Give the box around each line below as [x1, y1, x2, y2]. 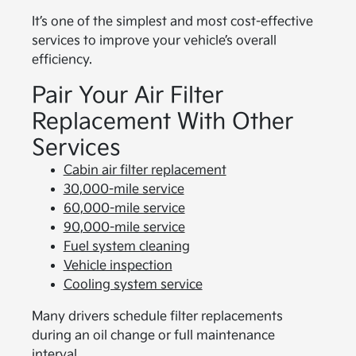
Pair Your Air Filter [31, 82, 223, 109]
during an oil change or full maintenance [31, 327, 275, 343]
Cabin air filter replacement [63, 162, 226, 178]
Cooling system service [63, 277, 203, 292]
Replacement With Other [31, 108, 293, 135]
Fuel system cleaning [63, 238, 190, 254]
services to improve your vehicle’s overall [31, 33, 277, 48]
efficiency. [31, 52, 92, 68]
